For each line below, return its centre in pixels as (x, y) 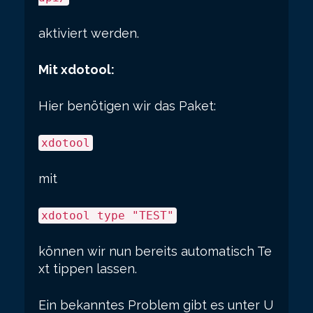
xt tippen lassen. (88, 269)
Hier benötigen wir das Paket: (127, 106)
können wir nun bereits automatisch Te (155, 251)
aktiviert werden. (89, 33)
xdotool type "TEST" (108, 216)
